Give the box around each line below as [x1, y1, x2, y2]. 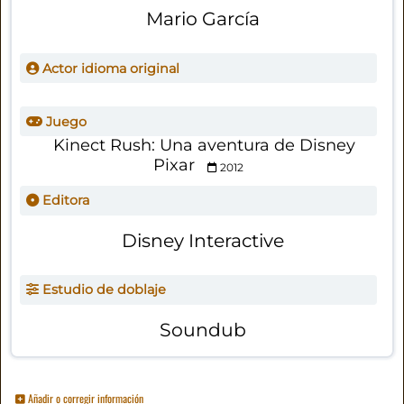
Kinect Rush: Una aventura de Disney [53, 135, 356, 156]
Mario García [145, 6, 260, 30]
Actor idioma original [38, 60, 179, 77]
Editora [38, 192, 89, 209]
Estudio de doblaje [38, 281, 166, 298]
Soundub [159, 317, 246, 341]
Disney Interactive [121, 228, 284, 252]
